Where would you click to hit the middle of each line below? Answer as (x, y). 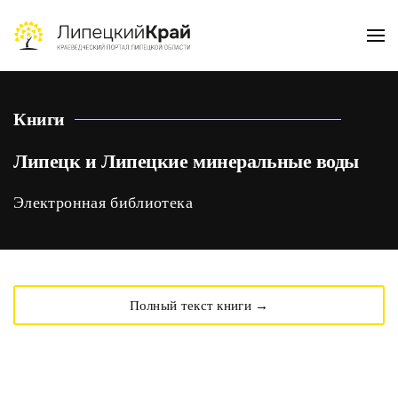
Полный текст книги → (199, 305)
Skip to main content (98, 50)
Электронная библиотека (103, 203)
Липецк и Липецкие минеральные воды (186, 161)
